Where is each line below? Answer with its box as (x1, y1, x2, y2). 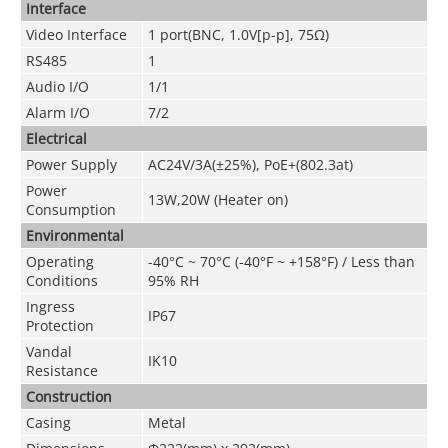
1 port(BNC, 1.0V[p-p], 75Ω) (147, 24, 329, 44)
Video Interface (25, 24, 127, 44)
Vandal (25, 341, 72, 361)
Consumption (25, 199, 116, 219)
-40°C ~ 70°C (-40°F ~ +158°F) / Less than (147, 251, 415, 271)
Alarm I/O (25, 102, 90, 122)
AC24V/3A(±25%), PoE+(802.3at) (147, 154, 353, 174)
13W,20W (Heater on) (147, 189, 288, 209)
